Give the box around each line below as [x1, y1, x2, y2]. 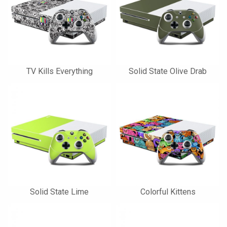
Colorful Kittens [140, 187, 196, 197]
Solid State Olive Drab [129, 66, 207, 76]
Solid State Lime [30, 187, 89, 197]
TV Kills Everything [26, 66, 93, 76]
